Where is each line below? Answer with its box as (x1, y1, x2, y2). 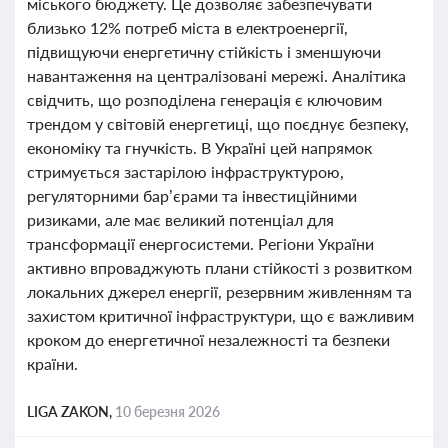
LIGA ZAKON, (27, 403, 115, 420)
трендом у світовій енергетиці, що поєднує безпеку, (27, 114, 409, 133)
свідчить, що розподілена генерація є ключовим (27, 90, 382, 109)
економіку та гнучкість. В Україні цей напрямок (27, 138, 372, 157)
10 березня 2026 (115, 403, 220, 420)
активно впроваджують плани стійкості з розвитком (27, 258, 412, 277)
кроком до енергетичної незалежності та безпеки (27, 330, 390, 349)
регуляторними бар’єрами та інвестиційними (27, 186, 357, 205)
